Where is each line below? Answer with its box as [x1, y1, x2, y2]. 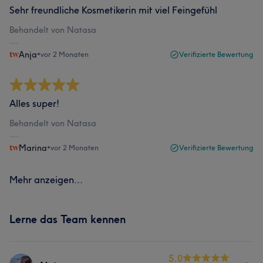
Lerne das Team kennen [9, 213, 126, 226]
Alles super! [9, 97, 59, 109]
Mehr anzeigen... [9, 174, 83, 186]
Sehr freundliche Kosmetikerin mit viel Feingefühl [9, 4, 217, 16]
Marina [19, 143, 47, 153]
